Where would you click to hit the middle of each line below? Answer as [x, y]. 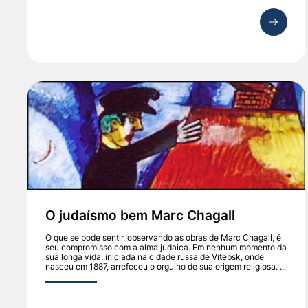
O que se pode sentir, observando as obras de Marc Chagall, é [164, 238]
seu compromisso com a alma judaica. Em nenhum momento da [166, 247]
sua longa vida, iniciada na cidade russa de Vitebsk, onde [155, 257]
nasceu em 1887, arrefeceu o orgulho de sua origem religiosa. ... [166, 267]
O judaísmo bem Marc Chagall [141, 216]
